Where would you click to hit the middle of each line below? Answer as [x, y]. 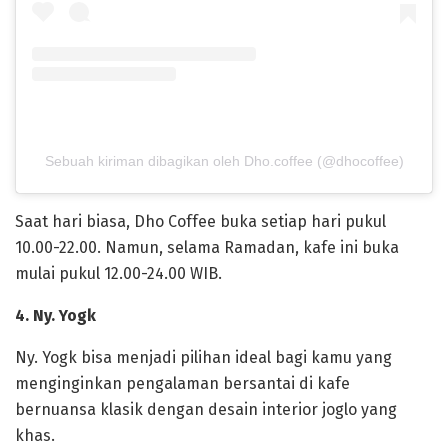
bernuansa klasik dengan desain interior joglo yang [206, 409]
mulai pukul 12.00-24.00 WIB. [118, 273]
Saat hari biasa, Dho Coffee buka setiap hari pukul [200, 221]
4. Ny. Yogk [55, 315]
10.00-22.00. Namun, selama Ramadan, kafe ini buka [207, 247]
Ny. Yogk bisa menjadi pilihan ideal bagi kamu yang [203, 357]
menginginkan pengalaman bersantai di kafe [182, 383]
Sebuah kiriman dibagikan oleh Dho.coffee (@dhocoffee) [224, 160]
